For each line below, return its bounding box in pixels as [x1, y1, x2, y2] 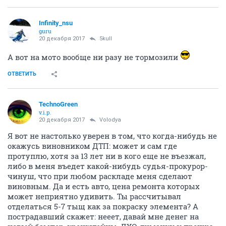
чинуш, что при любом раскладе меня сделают [8, 171, 192, 182]
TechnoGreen [39, 100, 78, 108]
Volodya [99, 117, 121, 124]
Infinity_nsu [39, 19, 73, 27]
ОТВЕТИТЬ [8, 71, 36, 78]
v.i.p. [39, 108, 51, 117]
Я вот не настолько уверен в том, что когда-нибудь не [8, 131, 217, 141]
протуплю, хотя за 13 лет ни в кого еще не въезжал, [8, 151, 206, 161]
